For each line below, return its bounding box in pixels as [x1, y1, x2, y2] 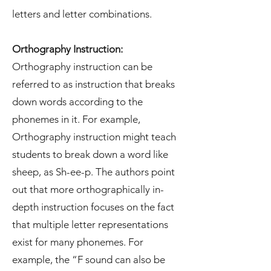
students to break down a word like [12, 148, 168, 160]
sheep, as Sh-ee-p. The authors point [12, 166, 175, 178]
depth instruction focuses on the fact [12, 201, 174, 213]
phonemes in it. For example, [12, 113, 140, 125]
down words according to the [12, 96, 143, 108]
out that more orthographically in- [12, 183, 164, 195]
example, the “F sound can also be [12, 253, 165, 266]
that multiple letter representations [12, 218, 168, 230]
